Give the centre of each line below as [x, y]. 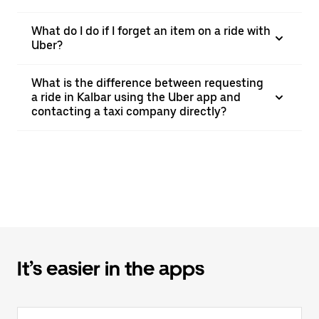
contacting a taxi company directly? [129, 111]
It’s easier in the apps [111, 268]
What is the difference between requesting [147, 83]
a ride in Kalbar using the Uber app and [136, 97]
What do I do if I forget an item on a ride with [151, 31]
